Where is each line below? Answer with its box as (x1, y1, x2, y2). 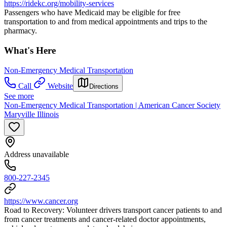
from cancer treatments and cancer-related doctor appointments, (4, 214, 206, 223)
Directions (89, 82, 119, 90)
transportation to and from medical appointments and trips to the (4, 17, 207, 26)
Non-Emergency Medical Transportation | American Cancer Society (4, 100, 220, 109)
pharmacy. (4, 26, 37, 35)
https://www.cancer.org (4, 196, 78, 205)
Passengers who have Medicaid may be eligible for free (4, 8, 180, 17)
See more (4, 91, 34, 100)
